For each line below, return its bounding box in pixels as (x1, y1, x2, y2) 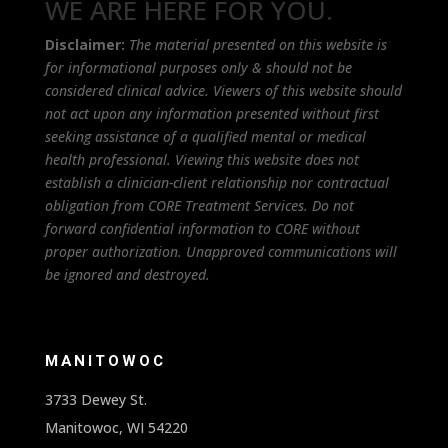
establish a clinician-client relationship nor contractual (44, 173, 389, 193)
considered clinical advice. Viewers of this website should (44, 81, 402, 101)
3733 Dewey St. (44, 390, 147, 410)
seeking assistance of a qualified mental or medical (44, 127, 366, 147)
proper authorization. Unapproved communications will (44, 242, 397, 262)
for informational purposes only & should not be (44, 58, 352, 78)
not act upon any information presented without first (44, 104, 379, 124)
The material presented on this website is (128, 35, 387, 55)
